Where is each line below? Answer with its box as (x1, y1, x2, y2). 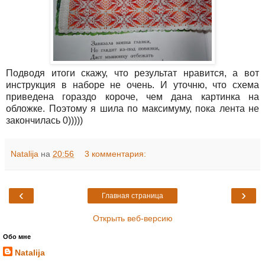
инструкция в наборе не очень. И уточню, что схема (6, 80, 259, 90)
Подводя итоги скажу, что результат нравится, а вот (6, 68, 259, 78)
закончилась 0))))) (6, 115, 83, 125)
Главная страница (102, 192, 163, 200)
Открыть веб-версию (92, 214, 173, 223)
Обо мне (3, 233, 31, 240)
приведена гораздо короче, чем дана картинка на (6, 92, 259, 102)
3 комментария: (85, 149, 147, 159)
